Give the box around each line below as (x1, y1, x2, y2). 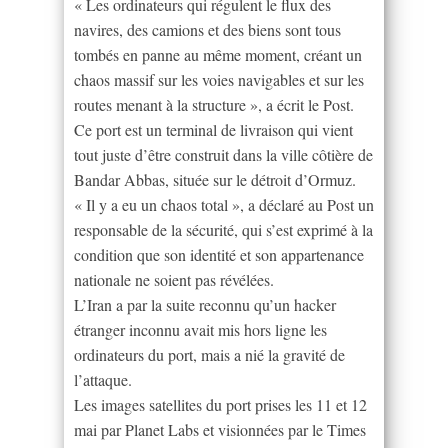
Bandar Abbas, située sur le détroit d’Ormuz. (74, 168, 356, 190)
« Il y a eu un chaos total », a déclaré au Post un (74, 193, 374, 215)
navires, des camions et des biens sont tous (74, 18, 341, 40)
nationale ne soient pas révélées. (74, 268, 274, 290)
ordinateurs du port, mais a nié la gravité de (74, 343, 345, 365)
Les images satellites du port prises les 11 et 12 (74, 393, 367, 415)
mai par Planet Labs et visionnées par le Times (74, 418, 366, 440)
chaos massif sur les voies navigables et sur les (74, 68, 364, 90)
